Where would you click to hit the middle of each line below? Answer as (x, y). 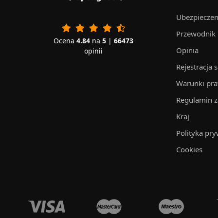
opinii (93, 51)
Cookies (189, 149)
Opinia (187, 50)
